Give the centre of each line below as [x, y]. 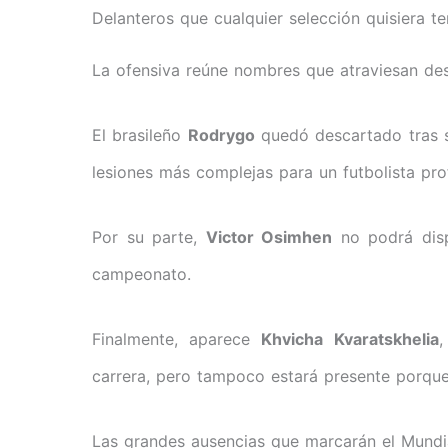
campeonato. [141, 273]
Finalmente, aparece [177, 338]
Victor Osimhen [268, 236]
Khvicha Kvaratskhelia [350, 338]
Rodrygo [221, 134]
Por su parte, [149, 236]
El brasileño [140, 134]
